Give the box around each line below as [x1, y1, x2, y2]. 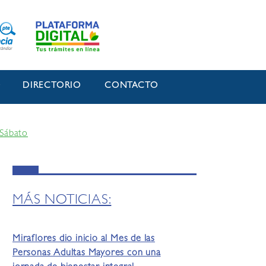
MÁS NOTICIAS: [12, 194, 112, 208]
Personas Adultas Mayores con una [12, 249, 161, 259]
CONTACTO [104, 81, 159, 91]
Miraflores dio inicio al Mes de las [12, 235, 156, 245]
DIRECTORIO [23, 81, 82, 91]
